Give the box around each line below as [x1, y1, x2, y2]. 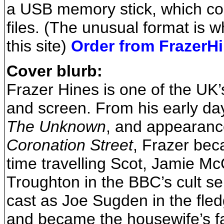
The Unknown [6, 117, 106, 135]
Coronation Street [6, 135, 133, 154]
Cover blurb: [6, 61, 102, 80]
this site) [6, 36, 71, 55]
